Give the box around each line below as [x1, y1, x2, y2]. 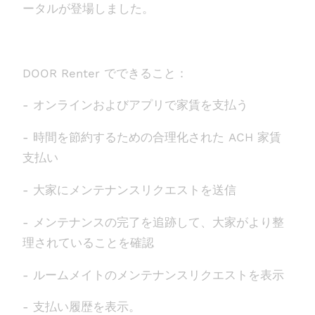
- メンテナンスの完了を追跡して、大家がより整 [22, 214, 284, 229]
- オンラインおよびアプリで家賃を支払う [22, 98, 248, 112]
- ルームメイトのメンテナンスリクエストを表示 [22, 267, 284, 282]
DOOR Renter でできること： [22, 65, 188, 80]
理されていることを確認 [22, 235, 154, 250]
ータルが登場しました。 [22, 1, 154, 15]
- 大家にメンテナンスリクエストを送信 [22, 182, 236, 197]
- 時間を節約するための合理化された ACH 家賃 [22, 130, 281, 145]
